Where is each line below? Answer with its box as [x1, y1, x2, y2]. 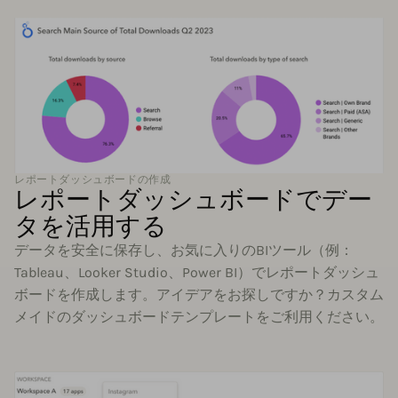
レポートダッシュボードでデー [14, 183, 372, 216]
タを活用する [14, 210, 167, 243]
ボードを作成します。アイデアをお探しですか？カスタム [14, 286, 384, 304]
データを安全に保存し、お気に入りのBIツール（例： [14, 242, 354, 259]
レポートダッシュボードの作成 [14, 173, 171, 187]
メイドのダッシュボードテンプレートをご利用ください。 [14, 308, 384, 326]
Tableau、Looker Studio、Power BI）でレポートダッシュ [14, 264, 379, 282]
